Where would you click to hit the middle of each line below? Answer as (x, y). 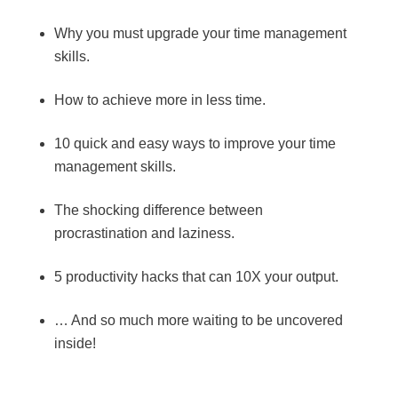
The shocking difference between (158, 211)
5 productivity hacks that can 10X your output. (196, 277)
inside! (75, 344)
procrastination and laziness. (144, 234)
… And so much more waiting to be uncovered (198, 321)
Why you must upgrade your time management (200, 34)
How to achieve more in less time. (159, 100)
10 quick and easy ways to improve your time (195, 144)
